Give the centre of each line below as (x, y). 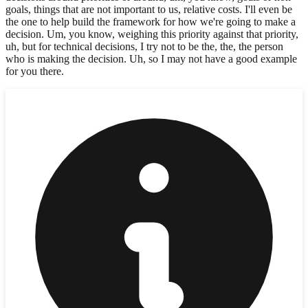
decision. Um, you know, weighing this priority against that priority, (152, 34)
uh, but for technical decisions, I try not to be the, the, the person (144, 46)
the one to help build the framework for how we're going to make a (151, 21)
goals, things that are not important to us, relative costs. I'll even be (149, 9)
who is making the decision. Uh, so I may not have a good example (151, 58)
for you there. (35, 71)
